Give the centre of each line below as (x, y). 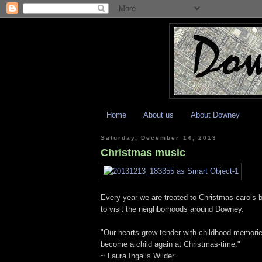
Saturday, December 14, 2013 (159, 137)
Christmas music (143, 153)
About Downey (216, 115)
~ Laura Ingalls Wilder (137, 256)
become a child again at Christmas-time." (170, 244)
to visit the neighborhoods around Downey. (172, 209)
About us (158, 115)
